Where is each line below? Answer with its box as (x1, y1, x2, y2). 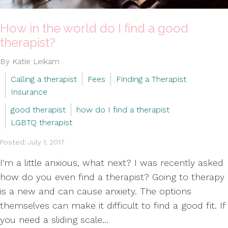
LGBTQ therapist (11, 118, 72, 127)
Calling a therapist (11, 74, 77, 84)
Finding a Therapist (116, 74, 186, 84)
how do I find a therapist (76, 105, 169, 115)
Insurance (11, 87, 47, 97)
